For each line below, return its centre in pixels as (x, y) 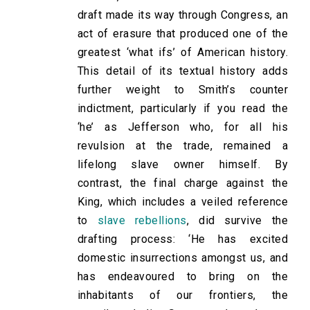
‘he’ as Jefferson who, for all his (183, 127)
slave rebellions (142, 221)
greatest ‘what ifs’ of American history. (183, 53)
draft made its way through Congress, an (183, 15)
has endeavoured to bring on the (183, 277)
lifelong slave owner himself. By (183, 165)
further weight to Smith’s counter (183, 90)
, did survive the (237, 221)
